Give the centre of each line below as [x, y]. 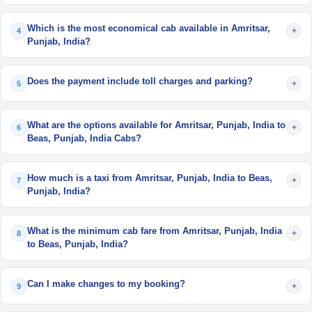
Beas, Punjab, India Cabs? [84, 138]
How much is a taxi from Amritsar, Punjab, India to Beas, [150, 178]
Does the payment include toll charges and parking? [140, 81]
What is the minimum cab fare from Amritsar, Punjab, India [155, 231]
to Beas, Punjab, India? [78, 244]
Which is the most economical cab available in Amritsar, [149, 28]
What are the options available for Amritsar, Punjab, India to [156, 125]
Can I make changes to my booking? [106, 284]
